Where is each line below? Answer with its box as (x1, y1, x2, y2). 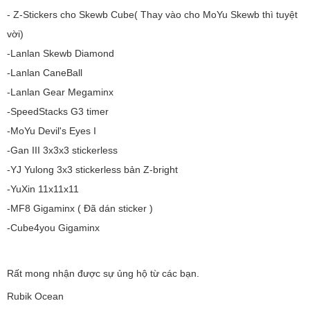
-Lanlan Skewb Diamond (7, 48, 114, 60)
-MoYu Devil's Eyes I (7, 125, 96, 137)
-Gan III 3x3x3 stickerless (7, 145, 118, 156)
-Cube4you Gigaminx (7, 222, 102, 234)
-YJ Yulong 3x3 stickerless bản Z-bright (7, 164, 178, 176)
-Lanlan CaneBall (7, 67, 82, 79)
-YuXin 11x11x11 (7, 183, 82, 195)
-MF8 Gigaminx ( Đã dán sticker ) (7, 203, 156, 215)
